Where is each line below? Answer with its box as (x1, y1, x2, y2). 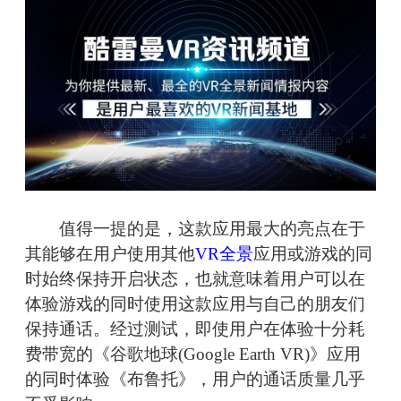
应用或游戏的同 (253, 244, 372, 264)
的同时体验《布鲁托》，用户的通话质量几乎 (25, 370, 365, 389)
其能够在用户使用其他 (25, 244, 195, 264)
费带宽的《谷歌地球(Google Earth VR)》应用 (25, 345, 361, 364)
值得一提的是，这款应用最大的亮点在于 (25, 219, 365, 239)
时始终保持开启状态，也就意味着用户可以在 (25, 269, 365, 289)
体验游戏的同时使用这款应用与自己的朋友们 (25, 294, 365, 314)
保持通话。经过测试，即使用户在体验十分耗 (25, 320, 365, 339)
